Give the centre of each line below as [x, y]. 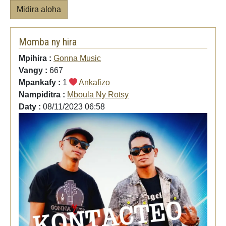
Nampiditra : [43, 94]
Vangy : [34, 70]
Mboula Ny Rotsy [98, 94]
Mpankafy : [41, 82]
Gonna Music [77, 58]
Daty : [31, 106]
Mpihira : [36, 58]
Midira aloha [39, 9]
